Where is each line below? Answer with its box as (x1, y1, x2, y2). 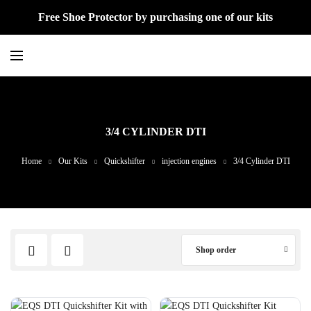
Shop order (196, 245, 236, 255)
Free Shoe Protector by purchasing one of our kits (38, 11, 273, 23)
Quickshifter (103, 156, 145, 166)
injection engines (161, 156, 217, 166)
